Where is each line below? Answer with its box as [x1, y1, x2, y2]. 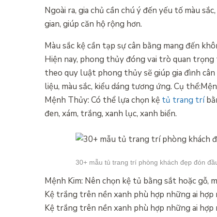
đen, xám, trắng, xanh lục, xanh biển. [45, 108, 177, 119]
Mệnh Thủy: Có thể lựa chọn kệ [45, 94, 162, 106]
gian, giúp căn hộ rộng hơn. [45, 18, 142, 30]
